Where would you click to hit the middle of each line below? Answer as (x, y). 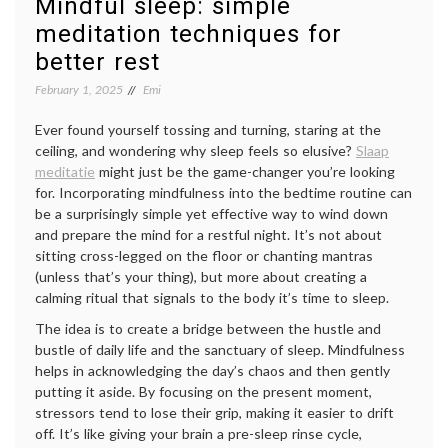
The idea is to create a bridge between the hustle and (208, 329)
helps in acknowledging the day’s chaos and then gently (212, 371)
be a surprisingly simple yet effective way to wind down (211, 214)
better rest (97, 62)
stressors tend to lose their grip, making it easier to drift (214, 413)
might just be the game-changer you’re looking (245, 172)
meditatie (65, 172)
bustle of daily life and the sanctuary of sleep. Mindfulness (220, 350)
